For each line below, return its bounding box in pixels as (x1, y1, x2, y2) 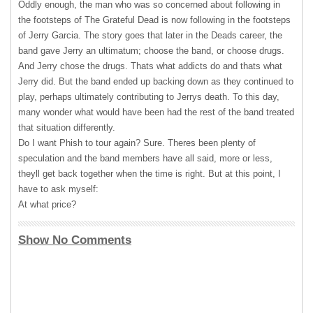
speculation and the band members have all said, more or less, (18, 153, 272, 163)
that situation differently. (18, 122, 115, 133)
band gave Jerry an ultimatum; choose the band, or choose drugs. (18, 45, 284, 56)
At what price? (18, 199, 76, 210)
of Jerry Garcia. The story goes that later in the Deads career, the (18, 30, 282, 41)
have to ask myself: (18, 184, 99, 194)
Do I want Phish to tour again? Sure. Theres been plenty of (18, 138, 256, 148)
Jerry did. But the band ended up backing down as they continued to (18, 76, 293, 87)
